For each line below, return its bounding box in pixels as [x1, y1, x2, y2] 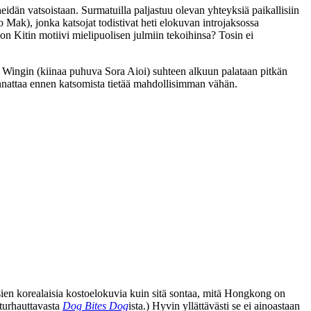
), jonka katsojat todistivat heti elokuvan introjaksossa [26, 16, 259, 28]
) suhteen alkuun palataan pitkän [146, 65, 287, 77]
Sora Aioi [105, 65, 146, 77]
